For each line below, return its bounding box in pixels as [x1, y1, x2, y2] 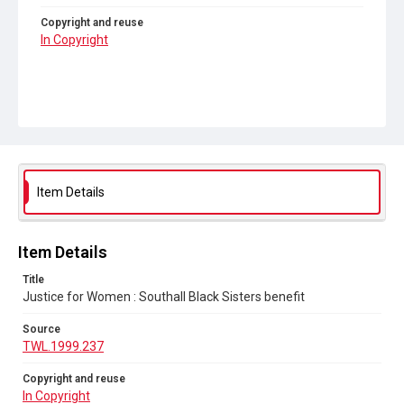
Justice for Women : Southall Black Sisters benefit [23, 289, 305, 304]
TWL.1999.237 [23, 339, 104, 353]
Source [23, 323, 60, 335]
